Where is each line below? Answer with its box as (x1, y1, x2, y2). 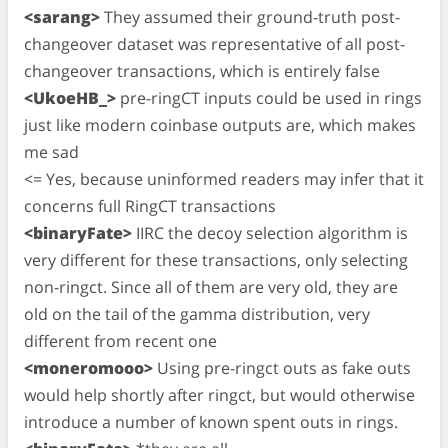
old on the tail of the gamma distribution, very (24, 302, 370, 325)
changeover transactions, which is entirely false (24, 59, 380, 82)
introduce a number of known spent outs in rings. (24, 410, 398, 433)
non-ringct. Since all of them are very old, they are (24, 275, 398, 298)
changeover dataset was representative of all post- (24, 32, 405, 55)
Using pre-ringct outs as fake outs (153, 356, 411, 379)
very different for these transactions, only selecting (24, 248, 408, 271)
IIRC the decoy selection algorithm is (132, 221, 408, 244)
